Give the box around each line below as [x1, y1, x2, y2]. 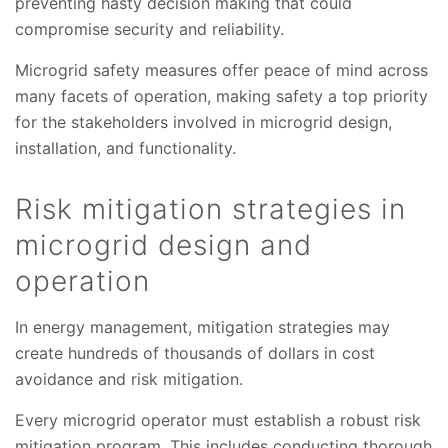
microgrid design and [15, 228, 312, 263]
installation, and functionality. [15, 138, 236, 159]
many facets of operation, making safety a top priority [15, 86, 428, 107]
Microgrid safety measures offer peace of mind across [15, 60, 428, 81]
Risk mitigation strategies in [15, 192, 406, 227]
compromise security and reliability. [15, 19, 284, 40]
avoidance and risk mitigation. [15, 369, 243, 390]
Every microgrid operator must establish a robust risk [15, 410, 421, 431]
